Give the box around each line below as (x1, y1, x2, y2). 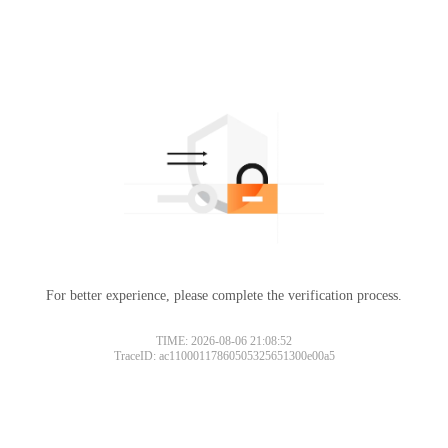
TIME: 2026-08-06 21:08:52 (156, 333, 292, 348)
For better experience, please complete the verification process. (46, 287, 402, 303)
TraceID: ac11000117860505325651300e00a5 (113, 348, 335, 363)
